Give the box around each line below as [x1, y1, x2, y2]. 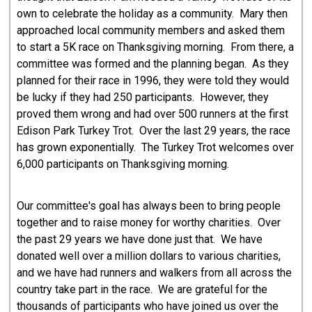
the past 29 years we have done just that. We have [17, 232, 263, 246]
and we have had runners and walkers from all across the [17, 265, 292, 279]
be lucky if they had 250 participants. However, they [17, 90, 270, 104]
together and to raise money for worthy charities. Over [17, 215, 281, 229]
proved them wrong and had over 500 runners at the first [17, 107, 289, 120]
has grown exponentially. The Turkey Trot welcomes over [17, 140, 295, 154]
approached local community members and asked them [17, 23, 286, 37]
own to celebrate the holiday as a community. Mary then [17, 6, 288, 20]
